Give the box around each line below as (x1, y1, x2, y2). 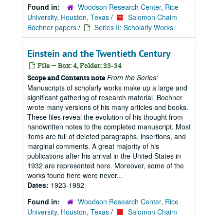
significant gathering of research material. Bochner (27, 92, 182, 102)
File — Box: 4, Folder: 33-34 (36, 61, 122, 70)
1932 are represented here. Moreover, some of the (27, 161, 184, 170)
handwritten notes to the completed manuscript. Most (27, 122, 191, 131)
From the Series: (107, 73, 158, 82)
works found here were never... (27, 170, 123, 180)
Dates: (27, 180, 51, 190)
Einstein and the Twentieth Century (27, 47, 171, 60)
